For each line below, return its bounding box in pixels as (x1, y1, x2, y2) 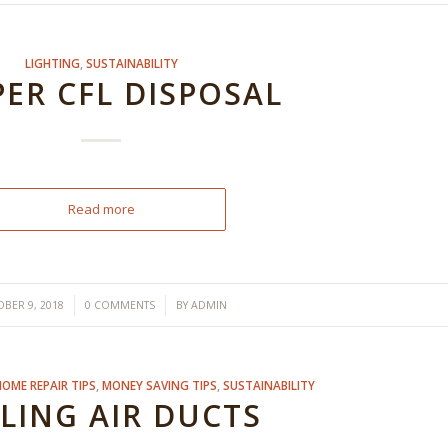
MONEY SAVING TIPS (101, 377, 217, 393)
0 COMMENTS (85, 298, 156, 312)
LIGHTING (24, 55, 80, 71)
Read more (67, 200, 135, 218)
